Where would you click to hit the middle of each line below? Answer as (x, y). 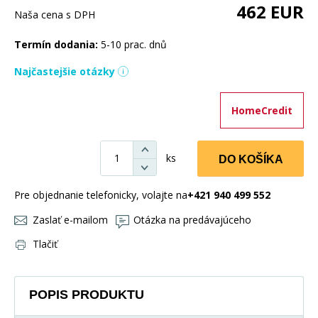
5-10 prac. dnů (134, 44)
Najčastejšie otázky (65, 71)
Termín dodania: (57, 44)
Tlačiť (45, 243)
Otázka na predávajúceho (192, 219)
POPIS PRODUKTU (87, 294)
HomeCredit (262, 110)
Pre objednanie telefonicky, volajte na (101, 194)
